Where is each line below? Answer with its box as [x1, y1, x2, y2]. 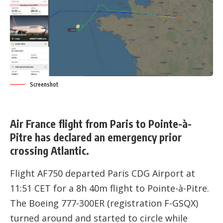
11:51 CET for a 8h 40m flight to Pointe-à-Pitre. [10, 182, 209, 194]
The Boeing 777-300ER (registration [10, 197, 164, 209]
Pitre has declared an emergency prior [10, 130, 182, 144]
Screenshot [30, 81, 59, 89]
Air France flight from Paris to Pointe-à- [10, 117, 192, 131]
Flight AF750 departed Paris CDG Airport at [10, 167, 195, 179]
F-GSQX [164, 197, 196, 209]
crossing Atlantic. [10, 144, 89, 158]
